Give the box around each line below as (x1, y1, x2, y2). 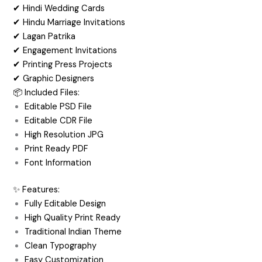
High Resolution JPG (25, 129, 104, 141)
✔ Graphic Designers (13, 73, 95, 85)
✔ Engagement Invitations (13, 45, 118, 57)
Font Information (25, 157, 92, 169)
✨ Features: (13, 184, 60, 195)
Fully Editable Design (25, 198, 106, 209)
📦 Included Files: (13, 87, 80, 99)
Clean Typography (25, 240, 97, 251)
